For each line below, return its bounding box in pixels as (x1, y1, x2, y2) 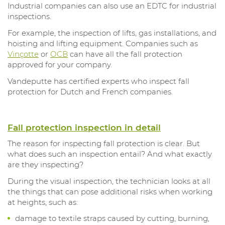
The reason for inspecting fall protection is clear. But (8, 138, 200, 148)
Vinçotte (8, 49, 39, 59)
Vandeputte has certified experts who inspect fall (8, 76, 189, 86)
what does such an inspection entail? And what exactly (8, 149, 212, 159)
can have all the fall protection (68, 49, 182, 59)
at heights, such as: (8, 197, 78, 207)
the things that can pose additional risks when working (8, 186, 212, 196)
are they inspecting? (8, 159, 83, 169)
